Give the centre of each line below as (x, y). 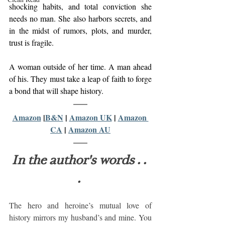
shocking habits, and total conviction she (80, 6)
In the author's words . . (80, 159)
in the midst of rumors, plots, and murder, (80, 30)
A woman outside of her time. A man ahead (80, 67)
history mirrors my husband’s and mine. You (80, 217)
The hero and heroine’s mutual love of (80, 205)
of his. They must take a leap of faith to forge (80, 79)
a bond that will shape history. (56, 91)
